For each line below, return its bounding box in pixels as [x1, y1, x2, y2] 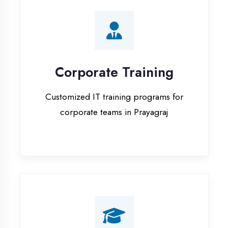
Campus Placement [51, 183, 157, 202]
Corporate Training [49, 15, 158, 33]
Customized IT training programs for [41, 40, 166, 53]
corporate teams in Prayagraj [54, 54, 153, 67]
